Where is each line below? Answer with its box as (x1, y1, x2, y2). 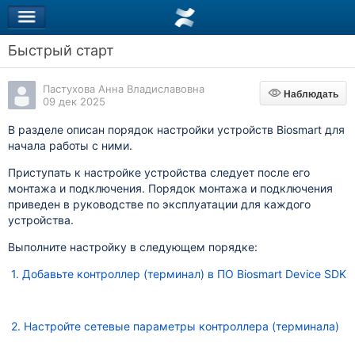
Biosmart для (276, 123, 345, 136)
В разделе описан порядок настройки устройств (7, 123, 277, 136)
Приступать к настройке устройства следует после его (7, 166, 310, 179)
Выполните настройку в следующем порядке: (7, 240, 258, 254)
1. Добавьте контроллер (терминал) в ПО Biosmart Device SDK (10, 267, 346, 281)
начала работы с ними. (7, 139, 132, 152)
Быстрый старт (7, 42, 114, 59)
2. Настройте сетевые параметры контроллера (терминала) (10, 319, 339, 333)
